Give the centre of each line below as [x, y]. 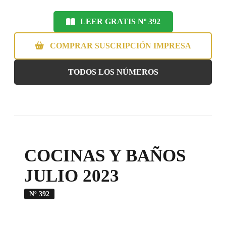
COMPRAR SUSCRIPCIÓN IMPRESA [120, 45]
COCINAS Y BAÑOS [105, 155]
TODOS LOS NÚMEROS [113, 72]
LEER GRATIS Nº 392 [120, 21]
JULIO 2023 [72, 176]
